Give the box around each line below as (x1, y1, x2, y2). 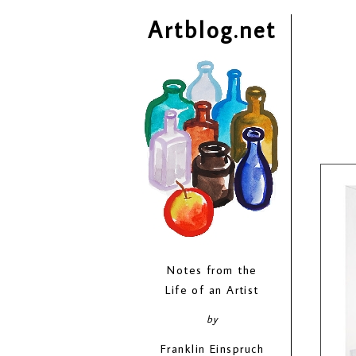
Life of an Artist (165, 282, 259, 298)
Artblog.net (148, 14, 277, 44)
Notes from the (167, 262, 257, 278)
